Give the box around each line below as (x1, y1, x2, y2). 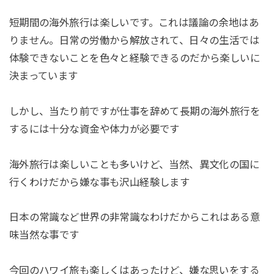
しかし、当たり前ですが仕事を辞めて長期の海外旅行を (9, 105, 261, 117)
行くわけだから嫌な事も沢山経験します (9, 176, 190, 188)
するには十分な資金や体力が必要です (9, 123, 180, 135)
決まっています (9, 70, 78, 81)
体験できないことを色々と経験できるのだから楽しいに (9, 52, 261, 64)
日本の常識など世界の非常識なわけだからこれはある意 (9, 212, 261, 223)
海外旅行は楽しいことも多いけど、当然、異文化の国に (9, 158, 260, 170)
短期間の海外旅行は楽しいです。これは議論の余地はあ (9, 17, 259, 28)
